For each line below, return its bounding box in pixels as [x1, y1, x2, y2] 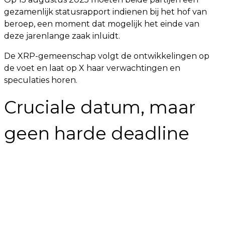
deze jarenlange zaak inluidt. [4, 31, 120, 41]
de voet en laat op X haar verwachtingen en [4, 63, 180, 73]
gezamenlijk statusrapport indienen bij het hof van [4, 7, 207, 17]
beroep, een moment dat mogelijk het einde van [4, 19, 199, 29]
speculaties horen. [4, 75, 77, 85]
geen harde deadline [4, 123, 189, 144]
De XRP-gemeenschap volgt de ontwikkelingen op [4, 51, 209, 61]
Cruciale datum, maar [4, 96, 195, 118]
